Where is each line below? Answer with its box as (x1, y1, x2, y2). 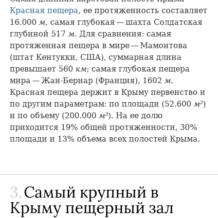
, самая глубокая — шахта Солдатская (45, 18, 202, 27)
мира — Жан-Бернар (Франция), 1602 (10, 76, 164, 85)
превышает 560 (10, 64, 75, 73)
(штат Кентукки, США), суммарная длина (10, 53, 182, 62)
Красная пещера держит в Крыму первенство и (10, 88, 205, 97)
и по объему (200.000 (10, 111, 99, 120)
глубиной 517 (10, 29, 68, 38)
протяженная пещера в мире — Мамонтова (10, 41, 187, 50)
